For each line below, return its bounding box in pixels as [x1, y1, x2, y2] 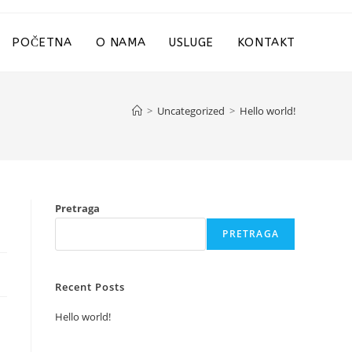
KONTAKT [236, 35, 295, 49]
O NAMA [95, 35, 146, 49]
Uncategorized [157, 104, 225, 118]
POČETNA [12, 35, 72, 49]
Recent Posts [55, 280, 125, 294]
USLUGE [169, 35, 214, 49]
